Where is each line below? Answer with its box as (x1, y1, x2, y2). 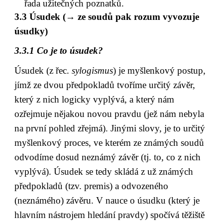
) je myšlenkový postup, (113, 65, 206, 76)
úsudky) (14, 25, 48, 36)
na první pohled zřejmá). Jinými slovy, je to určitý (14, 123, 206, 133)
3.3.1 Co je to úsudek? (14, 45, 104, 56)
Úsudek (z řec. (14, 65, 72, 76)
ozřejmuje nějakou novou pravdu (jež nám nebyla (14, 109, 205, 119)
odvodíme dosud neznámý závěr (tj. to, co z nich (14, 152, 201, 162)
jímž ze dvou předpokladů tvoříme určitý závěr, (14, 80, 196, 90)
